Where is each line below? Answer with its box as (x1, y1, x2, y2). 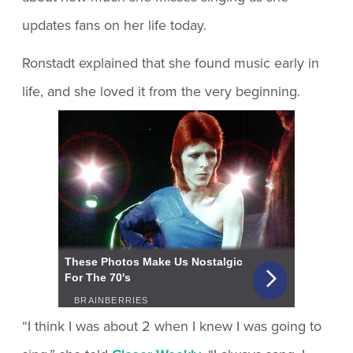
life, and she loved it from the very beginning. (22, 82, 301, 100)
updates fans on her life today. (22, 16, 207, 34)
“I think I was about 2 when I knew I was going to (22, 317, 322, 335)
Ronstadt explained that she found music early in (22, 54, 320, 72)
